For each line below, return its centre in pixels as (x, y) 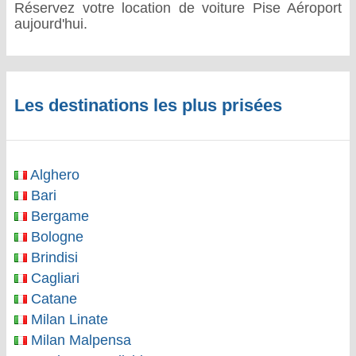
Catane (52, 299)
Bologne (55, 237)
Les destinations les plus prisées (148, 105)
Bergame (58, 216)
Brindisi (52, 257)
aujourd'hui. (51, 24)
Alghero (53, 175)
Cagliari (53, 278)
